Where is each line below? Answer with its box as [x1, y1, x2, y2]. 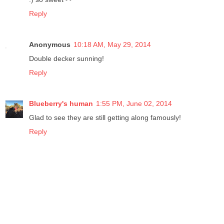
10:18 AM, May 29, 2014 [73, 40, 151, 48]
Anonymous [29, 40, 70, 48]
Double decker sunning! [29, 54, 104, 62]
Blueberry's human [29, 99, 93, 107]
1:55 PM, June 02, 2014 [96, 99, 172, 107]
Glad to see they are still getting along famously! [29, 113, 181, 121]
